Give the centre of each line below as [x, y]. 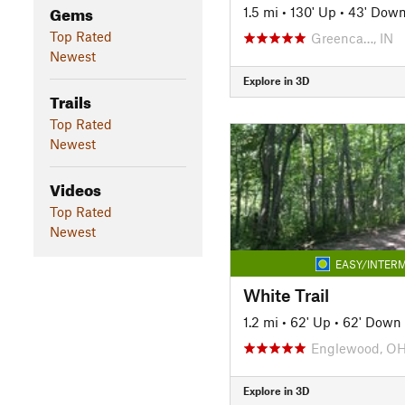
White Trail [286, 295]
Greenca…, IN [352, 38]
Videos [75, 187]
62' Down [372, 321]
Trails [70, 99]
